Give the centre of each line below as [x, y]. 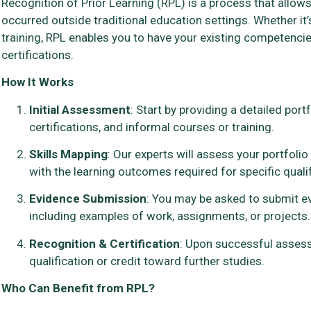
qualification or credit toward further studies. [147, 261]
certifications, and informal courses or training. [152, 127]
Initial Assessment [80, 109]
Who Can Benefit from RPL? [78, 288]
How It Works [37, 82]
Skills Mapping [68, 154]
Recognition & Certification [104, 243]
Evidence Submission [88, 199]
